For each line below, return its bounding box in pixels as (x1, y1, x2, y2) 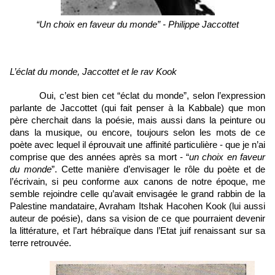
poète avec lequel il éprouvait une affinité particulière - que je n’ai (10, 140, 265, 150)
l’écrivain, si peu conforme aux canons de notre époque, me (10, 177, 265, 187)
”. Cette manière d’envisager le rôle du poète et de (51, 165, 266, 175)
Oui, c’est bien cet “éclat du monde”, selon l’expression (39, 91, 265, 101)
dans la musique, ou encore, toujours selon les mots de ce (10, 128, 265, 138)
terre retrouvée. (10, 238, 74, 249)
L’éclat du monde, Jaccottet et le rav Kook (10, 67, 177, 77)
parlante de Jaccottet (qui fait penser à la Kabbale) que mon (10, 103, 265, 114)
